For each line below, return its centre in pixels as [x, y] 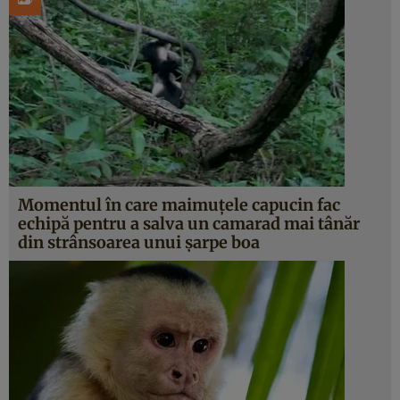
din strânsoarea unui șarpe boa [139, 242]
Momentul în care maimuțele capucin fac [179, 205]
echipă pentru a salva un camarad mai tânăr [189, 224]
